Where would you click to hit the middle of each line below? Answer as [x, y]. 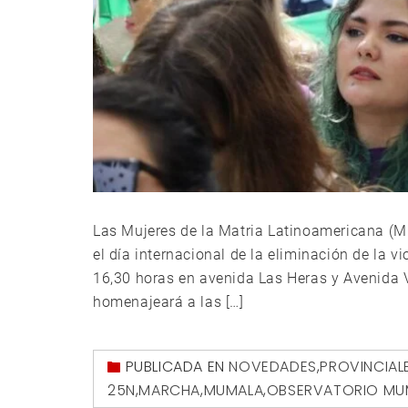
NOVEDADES [273, 366]
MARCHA [170, 390]
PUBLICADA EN [177, 366]
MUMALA [234, 390]
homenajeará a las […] [168, 301]
